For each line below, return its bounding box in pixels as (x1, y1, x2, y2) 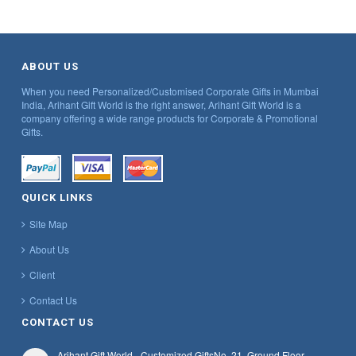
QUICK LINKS (21, 192, 93, 204)
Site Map (29, 217, 68, 231)
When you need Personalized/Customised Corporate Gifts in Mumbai (21, 84, 319, 99)
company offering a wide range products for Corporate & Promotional (21, 111, 318, 126)
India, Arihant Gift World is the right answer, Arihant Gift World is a (21, 98, 301, 112)
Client (29, 268, 55, 282)
